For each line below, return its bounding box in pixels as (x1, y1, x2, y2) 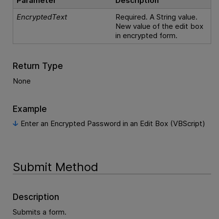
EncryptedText (17, 12, 67, 22)
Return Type (12, 61, 63, 71)
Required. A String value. (115, 12, 198, 22)
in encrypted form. (115, 30, 178, 40)
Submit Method (12, 159, 98, 174)
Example (12, 103, 47, 114)
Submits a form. (12, 207, 66, 217)
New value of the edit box (115, 21, 204, 31)
